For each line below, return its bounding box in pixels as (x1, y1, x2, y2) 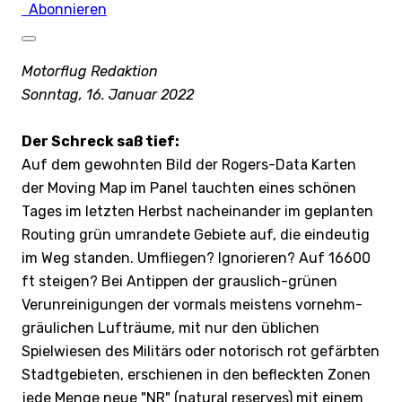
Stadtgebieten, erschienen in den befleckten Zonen (22, 365, 371, 383)
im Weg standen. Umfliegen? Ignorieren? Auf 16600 (22, 249, 371, 267)
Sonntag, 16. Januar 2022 (22, 85, 194, 103)
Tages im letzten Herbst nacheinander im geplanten (22, 202, 373, 220)
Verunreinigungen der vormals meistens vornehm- (22, 295, 363, 313)
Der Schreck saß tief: (22, 132, 179, 150)
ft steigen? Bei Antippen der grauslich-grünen (22, 272, 337, 290)
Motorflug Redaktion (22, 62, 158, 80)
